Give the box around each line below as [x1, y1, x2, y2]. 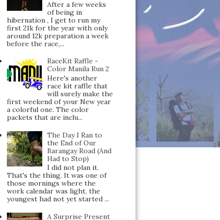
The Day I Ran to [47, 130, 103, 139]
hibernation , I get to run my [6, 15, 100, 25]
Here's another [47, 73, 98, 82]
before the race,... [6, 39, 64, 48]
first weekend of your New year [6, 97, 111, 106]
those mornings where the [6, 179, 96, 188]
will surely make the [47, 89, 113, 98]
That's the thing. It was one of [6, 171, 107, 180]
